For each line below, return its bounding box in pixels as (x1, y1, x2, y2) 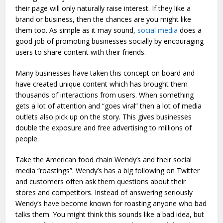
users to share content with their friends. (15, 47, 146, 57)
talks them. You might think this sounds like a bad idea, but (15, 209, 205, 219)
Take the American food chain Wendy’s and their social (15, 154, 192, 164)
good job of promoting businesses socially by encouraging (15, 36, 204, 46)
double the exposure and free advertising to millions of (15, 122, 192, 132)
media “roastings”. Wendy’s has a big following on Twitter (15, 165, 200, 175)
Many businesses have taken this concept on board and (15, 68, 195, 78)
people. (15, 133, 39, 143)
